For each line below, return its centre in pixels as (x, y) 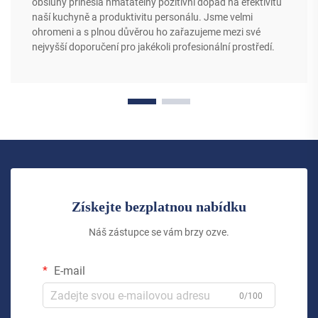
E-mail (68, 271)
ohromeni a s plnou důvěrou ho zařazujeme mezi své (146, 32)
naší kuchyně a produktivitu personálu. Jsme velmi (142, 17)
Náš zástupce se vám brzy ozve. (159, 232)
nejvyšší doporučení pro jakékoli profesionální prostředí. (153, 47)
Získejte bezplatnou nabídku (159, 207)
